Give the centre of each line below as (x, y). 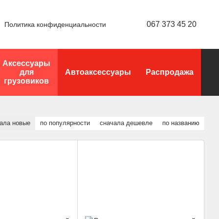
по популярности (65, 123)
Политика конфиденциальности (55, 24)
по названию (181, 123)
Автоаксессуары (98, 72)
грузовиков (26, 81)
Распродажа (170, 72)
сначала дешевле (126, 123)
